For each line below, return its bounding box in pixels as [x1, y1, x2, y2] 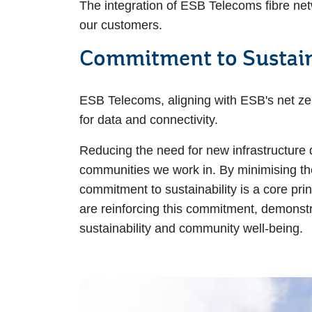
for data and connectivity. [79, 113, 221, 127]
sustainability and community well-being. [79, 221, 303, 235]
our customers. [79, 18, 162, 32]
